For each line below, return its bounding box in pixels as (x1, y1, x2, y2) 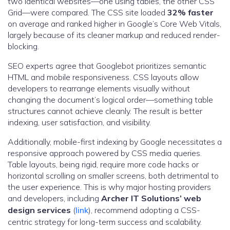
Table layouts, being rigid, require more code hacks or (8, 159, 199, 170)
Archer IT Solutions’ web (101, 193, 201, 204)
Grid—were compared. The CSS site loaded (8, 7, 167, 18)
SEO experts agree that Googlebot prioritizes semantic (8, 61, 206, 71)
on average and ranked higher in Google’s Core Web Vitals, (8, 18, 221, 29)
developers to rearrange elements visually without (8, 83, 190, 94)
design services (8, 205, 71, 216)
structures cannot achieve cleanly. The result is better (8, 106, 202, 117)
